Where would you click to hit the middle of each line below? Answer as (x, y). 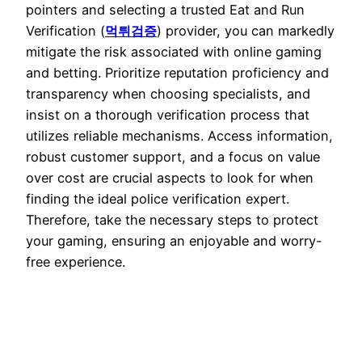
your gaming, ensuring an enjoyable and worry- (174, 240)
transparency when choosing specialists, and (168, 93)
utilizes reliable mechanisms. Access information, (179, 135)
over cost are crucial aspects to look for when (170, 177)
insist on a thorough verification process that (168, 114)
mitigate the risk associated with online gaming (174, 51)
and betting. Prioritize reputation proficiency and (177, 72)
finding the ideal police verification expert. (158, 198)
